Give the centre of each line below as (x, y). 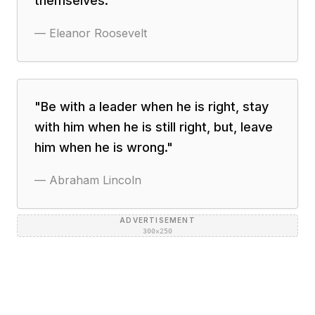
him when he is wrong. (101, 147)
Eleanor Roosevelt (98, 33)
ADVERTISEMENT (157, 220)
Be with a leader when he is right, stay (155, 107)
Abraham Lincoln (95, 180)
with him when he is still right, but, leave (154, 127)
